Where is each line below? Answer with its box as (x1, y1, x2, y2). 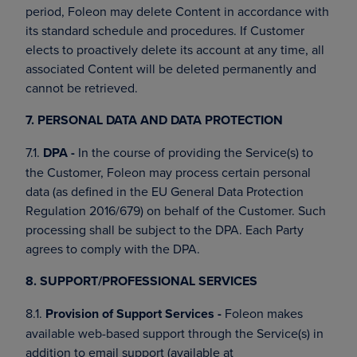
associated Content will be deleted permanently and (25, 60, 316, 77)
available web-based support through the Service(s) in (25, 324, 324, 342)
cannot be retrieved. (25, 79, 138, 96)
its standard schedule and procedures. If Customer (25, 22, 304, 39)
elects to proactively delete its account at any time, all (25, 41, 324, 58)
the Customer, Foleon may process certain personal (25, 163, 311, 181)
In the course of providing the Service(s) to (75, 143, 313, 161)
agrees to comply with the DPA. (25, 240, 200, 257)
